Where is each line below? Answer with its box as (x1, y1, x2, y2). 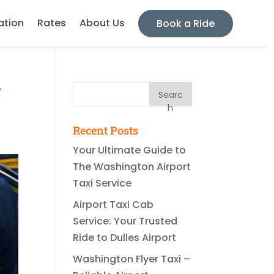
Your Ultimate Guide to (73, 143, 187, 157)
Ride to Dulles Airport (73, 231, 177, 245)
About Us (79, 16, 125, 30)
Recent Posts (73, 123, 139, 138)
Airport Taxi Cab (73, 198, 154, 212)
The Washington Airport (73, 160, 191, 174)
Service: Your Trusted (73, 214, 178, 228)
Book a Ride (156, 16, 215, 31)
